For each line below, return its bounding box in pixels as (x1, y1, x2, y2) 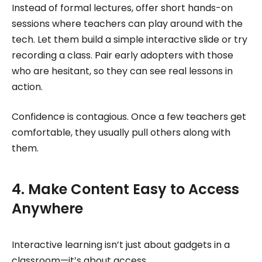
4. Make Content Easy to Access (11, 179, 239, 199)
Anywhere (11, 198, 83, 218)
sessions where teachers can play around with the (11, 16, 243, 30)
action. (11, 80, 43, 94)
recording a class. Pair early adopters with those (11, 48, 233, 62)
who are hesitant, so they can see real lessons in (11, 64, 233, 78)
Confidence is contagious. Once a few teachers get (11, 109, 246, 123)
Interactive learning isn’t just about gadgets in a (11, 237, 230, 251)
